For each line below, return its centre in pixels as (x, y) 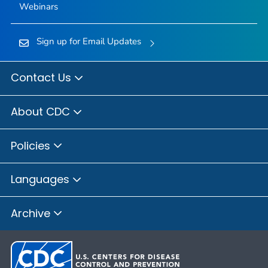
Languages (42, 179)
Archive (32, 213)
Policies (32, 145)
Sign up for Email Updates (89, 41)
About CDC (42, 112)
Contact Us (42, 78)
